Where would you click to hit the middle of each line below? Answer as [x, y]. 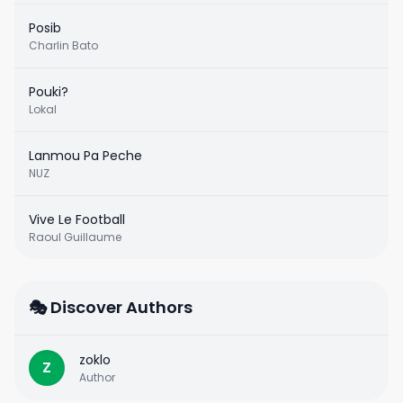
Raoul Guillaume [75, 237]
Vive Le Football [77, 219]
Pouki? [49, 92]
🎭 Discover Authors [111, 307]
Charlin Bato [63, 45]
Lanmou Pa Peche [85, 156]
